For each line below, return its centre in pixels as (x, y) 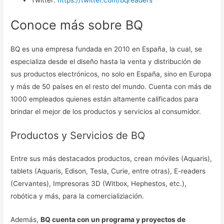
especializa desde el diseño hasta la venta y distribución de (106, 61)
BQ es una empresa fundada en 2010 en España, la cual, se (106, 49)
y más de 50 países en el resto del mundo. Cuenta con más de (111, 86)
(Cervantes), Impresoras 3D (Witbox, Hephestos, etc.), (99, 184)
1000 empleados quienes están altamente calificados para (105, 99)
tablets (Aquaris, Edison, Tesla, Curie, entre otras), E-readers (108, 171)
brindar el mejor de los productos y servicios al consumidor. (106, 111)
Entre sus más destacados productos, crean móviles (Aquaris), (111, 159)
